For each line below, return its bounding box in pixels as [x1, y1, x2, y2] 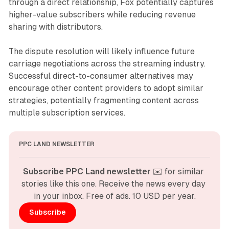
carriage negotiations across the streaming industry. [8, 58, 205, 68]
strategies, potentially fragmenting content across [8, 95, 199, 105]
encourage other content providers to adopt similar [8, 83, 203, 93]
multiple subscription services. [8, 107, 125, 118]
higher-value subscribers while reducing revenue [8, 9, 196, 19]
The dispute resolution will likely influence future [8, 46, 195, 56]
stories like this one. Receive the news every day [21, 178, 205, 189]
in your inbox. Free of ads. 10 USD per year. [33, 191, 196, 201]
